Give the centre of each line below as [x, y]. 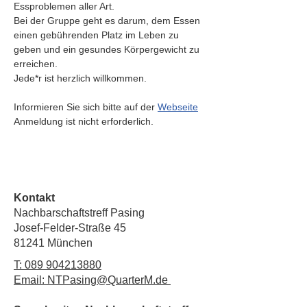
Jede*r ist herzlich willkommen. [80, 78]
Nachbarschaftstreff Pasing [79, 213]
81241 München [53, 243]
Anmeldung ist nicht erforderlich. [84, 121]
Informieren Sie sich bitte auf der [86, 107]
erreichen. [36, 64]
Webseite [178, 107]
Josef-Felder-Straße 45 [70, 228]
